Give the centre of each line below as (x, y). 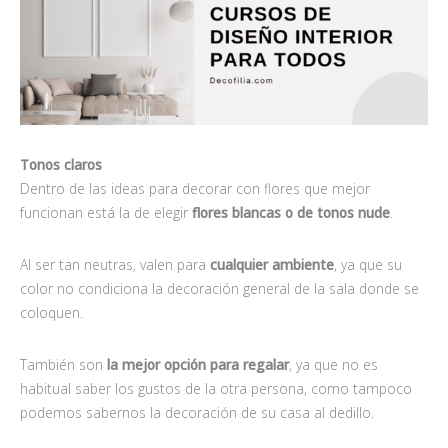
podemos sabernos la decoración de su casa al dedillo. (197, 413)
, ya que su (368, 265)
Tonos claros (61, 165)
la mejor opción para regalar (198, 365)
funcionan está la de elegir (106, 213)
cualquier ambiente (270, 265)
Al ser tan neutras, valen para (113, 265)
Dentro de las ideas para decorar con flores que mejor (195, 189)
